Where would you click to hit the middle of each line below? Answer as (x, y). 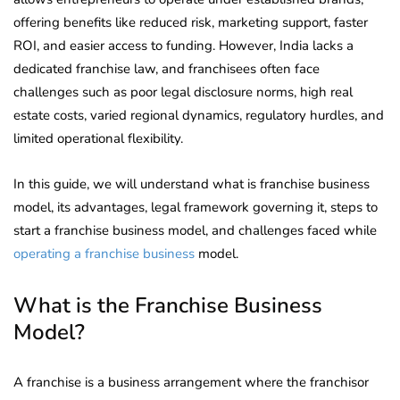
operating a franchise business (104, 253)
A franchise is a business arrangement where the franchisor (191, 382)
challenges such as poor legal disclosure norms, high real (183, 92)
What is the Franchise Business (168, 305)
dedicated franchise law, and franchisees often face (167, 68)
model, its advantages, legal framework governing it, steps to (196, 207)
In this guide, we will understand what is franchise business (192, 183)
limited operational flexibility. (98, 138)
